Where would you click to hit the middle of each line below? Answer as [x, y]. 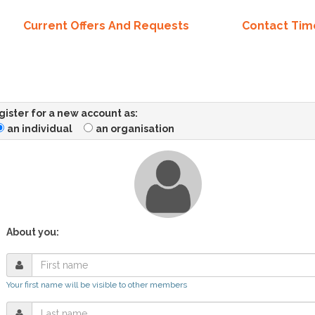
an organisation [135, 129]
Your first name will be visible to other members [96, 285]
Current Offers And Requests [106, 26]
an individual [39, 129]
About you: [32, 232]
